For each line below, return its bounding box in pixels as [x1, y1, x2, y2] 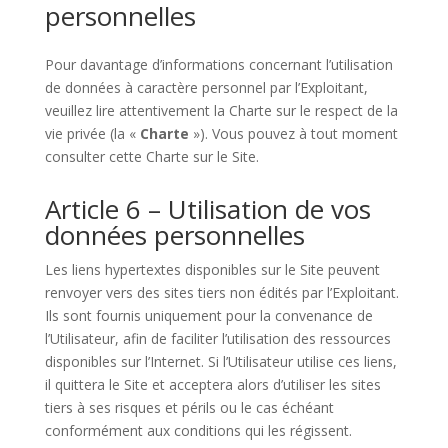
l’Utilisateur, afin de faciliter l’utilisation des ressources [44, 329, 391, 348]
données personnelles [44, 217, 305, 253]
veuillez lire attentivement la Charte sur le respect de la [44, 101, 398, 120]
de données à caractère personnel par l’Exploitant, [44, 78, 368, 97]
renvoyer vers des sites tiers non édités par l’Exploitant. [44, 283, 399, 302]
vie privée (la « [44, 124, 140, 143]
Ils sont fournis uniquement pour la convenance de [44, 306, 373, 325]
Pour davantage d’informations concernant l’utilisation [44, 55, 393, 74]
